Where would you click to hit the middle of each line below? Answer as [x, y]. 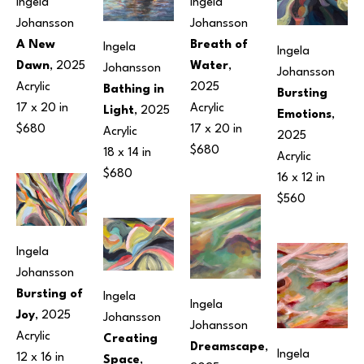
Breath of [219, 45]
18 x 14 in [127, 154]
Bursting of [50, 295]
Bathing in [134, 90]
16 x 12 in [301, 179]
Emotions [304, 115]
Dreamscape [227, 348]
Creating [130, 340]
